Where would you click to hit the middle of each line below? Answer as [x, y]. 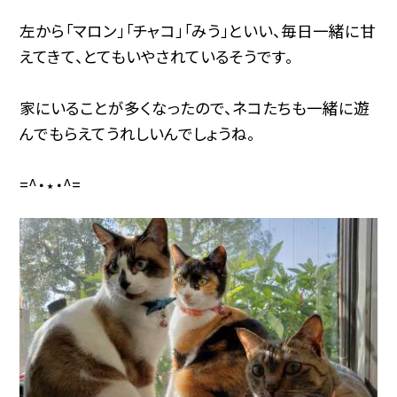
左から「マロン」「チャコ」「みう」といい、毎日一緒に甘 [198, 30]
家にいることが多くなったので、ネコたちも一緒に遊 [195, 107]
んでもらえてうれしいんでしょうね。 [138, 133]
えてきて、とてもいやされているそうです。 [157, 56]
